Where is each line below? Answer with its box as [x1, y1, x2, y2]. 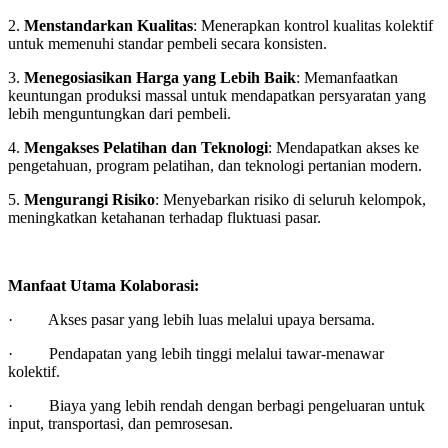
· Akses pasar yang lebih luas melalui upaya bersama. [8, 311, 379, 328]
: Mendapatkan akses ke [268, 139, 419, 156]
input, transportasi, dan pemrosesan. [8, 415, 237, 432]
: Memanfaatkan [296, 69, 398, 86]
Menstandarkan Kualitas [24, 17, 193, 34]
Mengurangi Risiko [24, 191, 155, 208]
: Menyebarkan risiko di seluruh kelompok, [155, 191, 426, 208]
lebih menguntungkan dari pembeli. [8, 105, 235, 122]
